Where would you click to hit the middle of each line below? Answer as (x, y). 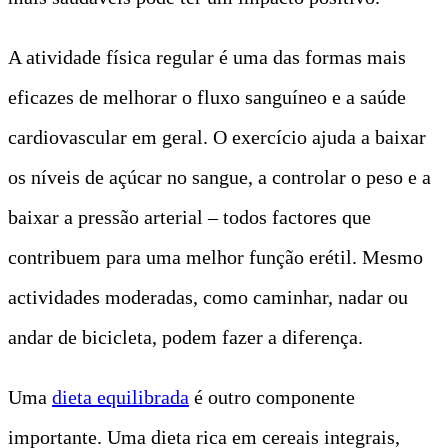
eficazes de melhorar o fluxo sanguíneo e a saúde (207, 96)
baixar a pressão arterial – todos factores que (189, 216)
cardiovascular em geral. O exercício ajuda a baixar (217, 136)
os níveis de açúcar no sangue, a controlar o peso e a (219, 176)
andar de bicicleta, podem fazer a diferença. (185, 336)
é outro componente (272, 396)
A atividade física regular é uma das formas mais (207, 56)
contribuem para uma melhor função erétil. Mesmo (215, 256)
